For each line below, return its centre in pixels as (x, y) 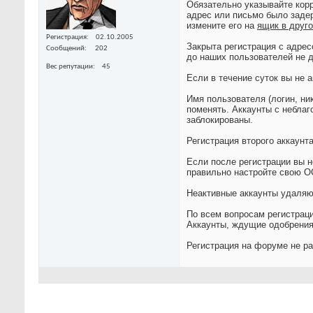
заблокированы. (220, 120)
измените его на (222, 26)
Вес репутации (70, 66)
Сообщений (65, 48)
